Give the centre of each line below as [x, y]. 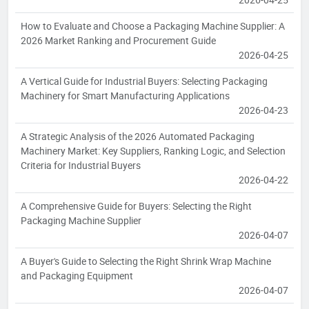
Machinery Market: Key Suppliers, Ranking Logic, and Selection [153, 151]
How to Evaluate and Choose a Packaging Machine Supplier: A [153, 26]
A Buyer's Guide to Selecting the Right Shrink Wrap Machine [146, 261]
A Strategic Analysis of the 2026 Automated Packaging [138, 137]
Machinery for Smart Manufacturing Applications [125, 96]
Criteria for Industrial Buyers [81, 166]
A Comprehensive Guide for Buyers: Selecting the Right [136, 206]
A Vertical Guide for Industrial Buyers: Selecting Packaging [144, 81]
